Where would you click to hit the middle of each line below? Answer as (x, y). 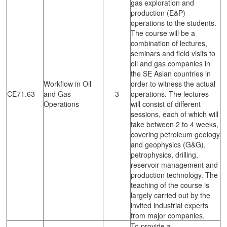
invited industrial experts (169, 205)
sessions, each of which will (175, 114)
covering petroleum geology (175, 134)
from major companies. (168, 215)
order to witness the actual (173, 83)
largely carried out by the (171, 195)
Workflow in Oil (67, 83)
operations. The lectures (170, 93)
